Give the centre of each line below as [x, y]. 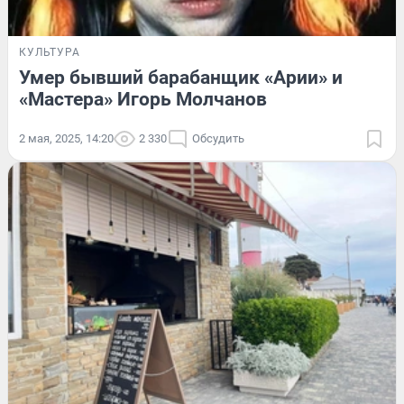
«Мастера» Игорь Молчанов [143, 99]
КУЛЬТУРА [50, 52]
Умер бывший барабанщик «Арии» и [181, 77]
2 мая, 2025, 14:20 [66, 138]
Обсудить [218, 138]
